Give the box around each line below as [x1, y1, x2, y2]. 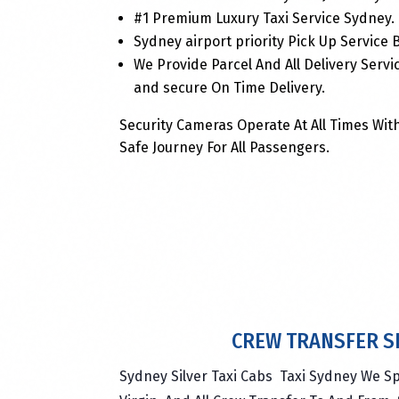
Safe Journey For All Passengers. [119, 138, 330, 156]
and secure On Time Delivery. [134, 78, 326, 96]
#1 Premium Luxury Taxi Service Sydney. [134, 9, 395, 27]
